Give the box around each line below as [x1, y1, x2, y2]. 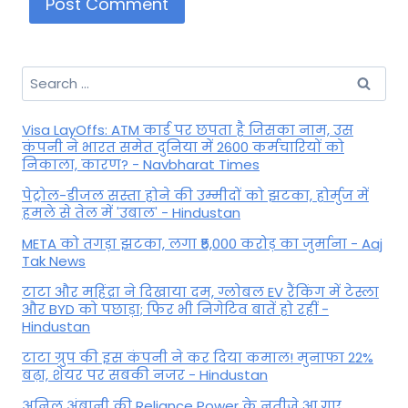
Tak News [22, 251, 86, 271]
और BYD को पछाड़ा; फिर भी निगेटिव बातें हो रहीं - [22, 300, 329, 320]
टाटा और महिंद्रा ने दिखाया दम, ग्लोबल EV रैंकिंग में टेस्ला [22, 282, 379, 302]
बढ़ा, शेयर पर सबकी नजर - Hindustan [22, 365, 268, 385]
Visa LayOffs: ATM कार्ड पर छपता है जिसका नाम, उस [22, 120, 353, 140]
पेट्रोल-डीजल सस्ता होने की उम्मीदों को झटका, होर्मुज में [22, 186, 369, 206]
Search [21, 66, 68, 86]
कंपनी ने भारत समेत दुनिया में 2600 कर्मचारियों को [22, 138, 344, 158]
